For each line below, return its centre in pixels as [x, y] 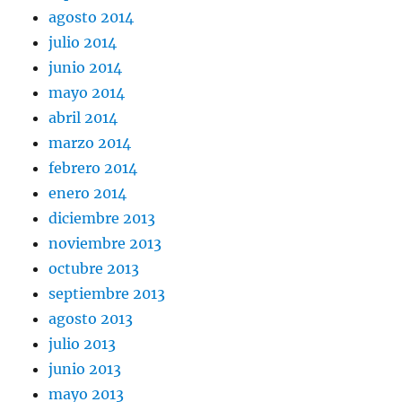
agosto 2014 [92, 17]
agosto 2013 [91, 319]
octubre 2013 [94, 269]
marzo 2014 [90, 143]
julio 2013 [83, 344]
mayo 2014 [87, 93]
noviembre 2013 [105, 244]
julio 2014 [83, 43]
